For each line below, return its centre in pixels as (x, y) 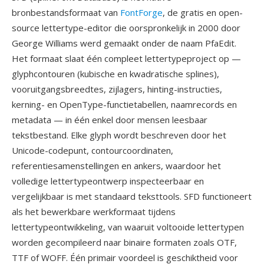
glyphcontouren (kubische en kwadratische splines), (115, 74)
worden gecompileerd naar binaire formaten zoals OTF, (124, 242)
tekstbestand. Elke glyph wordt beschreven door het (119, 135)
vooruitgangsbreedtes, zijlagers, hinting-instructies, (117, 89)
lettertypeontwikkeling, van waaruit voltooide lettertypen (128, 227)
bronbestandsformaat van (66, 12)
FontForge (141, 12)
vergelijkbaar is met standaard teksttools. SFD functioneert (132, 196)
